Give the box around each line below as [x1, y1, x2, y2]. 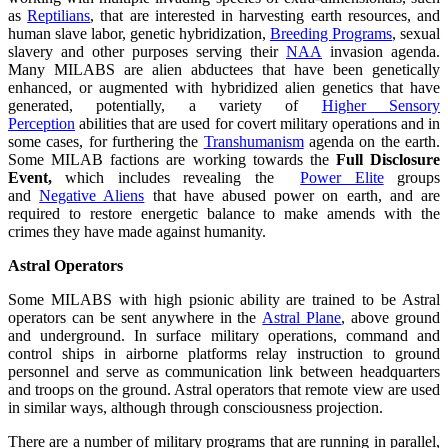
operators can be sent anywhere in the [8, 308, 263, 326]
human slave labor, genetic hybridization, [8, 24, 270, 42]
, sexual [392, 24, 440, 42]
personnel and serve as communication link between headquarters [8, 362, 440, 380]
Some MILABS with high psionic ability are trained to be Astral [8, 290, 440, 308]
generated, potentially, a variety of [8, 96, 322, 114]
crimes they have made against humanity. [8, 222, 266, 240]
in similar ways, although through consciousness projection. [8, 398, 383, 416]
